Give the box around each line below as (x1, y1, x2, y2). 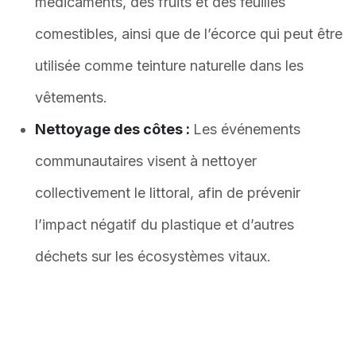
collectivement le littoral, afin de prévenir (35, 184, 300, 201)
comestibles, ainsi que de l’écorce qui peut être (35, 25, 342, 42)
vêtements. (35, 89, 107, 106)
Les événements (193, 121, 300, 137)
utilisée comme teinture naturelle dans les (35, 57, 304, 74)
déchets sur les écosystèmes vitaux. (35, 248, 271, 265)
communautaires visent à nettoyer (35, 153, 257, 169)
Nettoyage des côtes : (35, 121, 193, 137)
